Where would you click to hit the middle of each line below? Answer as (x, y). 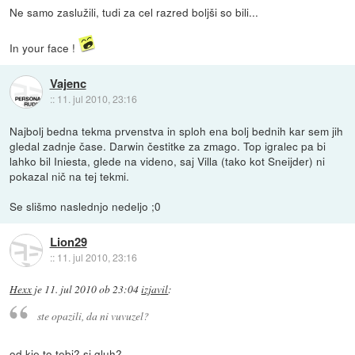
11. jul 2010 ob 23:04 (92, 289)
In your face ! (44, 47)
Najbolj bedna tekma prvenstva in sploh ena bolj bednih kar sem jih (177, 130)
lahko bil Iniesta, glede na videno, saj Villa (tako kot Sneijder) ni (168, 160)
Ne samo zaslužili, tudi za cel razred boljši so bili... (134, 11)
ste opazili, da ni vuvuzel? (93, 315)
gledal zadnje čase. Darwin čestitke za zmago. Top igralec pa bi (168, 145)
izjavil (155, 289)
